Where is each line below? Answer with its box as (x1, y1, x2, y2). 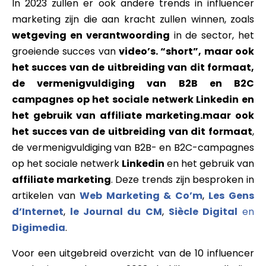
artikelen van (12, 188, 80, 202)
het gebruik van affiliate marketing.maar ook (12, 108, 254, 122)
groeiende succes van (12, 44, 119, 58)
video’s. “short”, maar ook (119, 44, 254, 58)
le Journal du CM (70, 204, 162, 218)
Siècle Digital (168, 204, 237, 218)
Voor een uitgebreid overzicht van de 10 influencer (12, 246, 254, 260)
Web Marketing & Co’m (80, 188, 202, 202)
